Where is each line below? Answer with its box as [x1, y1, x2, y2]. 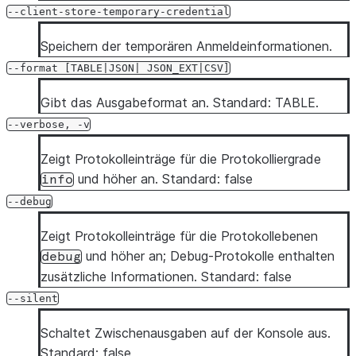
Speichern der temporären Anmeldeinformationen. [41, 38, 332, 54]
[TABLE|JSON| [64, 62, 141, 74]
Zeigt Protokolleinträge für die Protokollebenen [41, 228, 318, 244]
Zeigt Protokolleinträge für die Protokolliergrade [41, 151, 321, 167]
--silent [7, 292, 58, 304]
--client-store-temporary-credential [7, 6, 230, 17]
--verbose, [7, 118, 71, 130]
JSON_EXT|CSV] [147, 62, 230, 74]
